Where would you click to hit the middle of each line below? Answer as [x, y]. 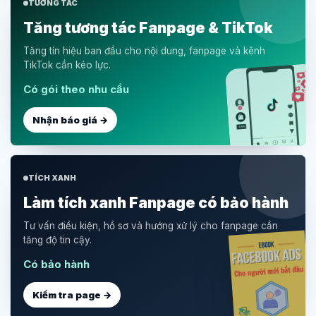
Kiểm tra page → [72, 294]
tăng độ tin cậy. [57, 240]
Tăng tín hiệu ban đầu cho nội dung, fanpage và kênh [144, 51]
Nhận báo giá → [70, 120]
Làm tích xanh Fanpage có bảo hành [156, 203]
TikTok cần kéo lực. [67, 65]
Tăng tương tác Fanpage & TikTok [148, 28]
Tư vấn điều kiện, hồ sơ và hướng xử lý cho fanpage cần [151, 226]
